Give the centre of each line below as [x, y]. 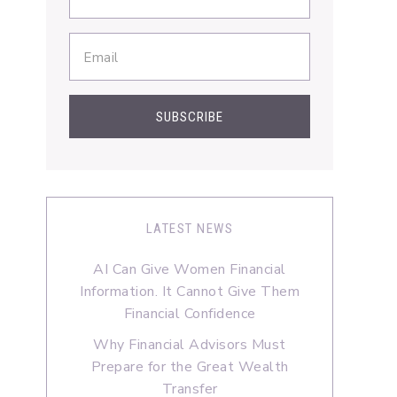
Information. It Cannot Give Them [190, 292]
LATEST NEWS [190, 229]
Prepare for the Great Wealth [190, 367]
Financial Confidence [190, 314]
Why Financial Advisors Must [190, 345]
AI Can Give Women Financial [190, 270]
